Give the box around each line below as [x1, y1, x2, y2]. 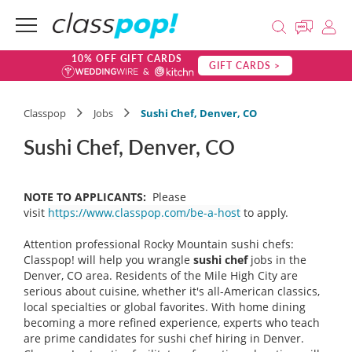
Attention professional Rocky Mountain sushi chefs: [24, 236, 294, 251]
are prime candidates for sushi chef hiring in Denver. [24, 331, 304, 346]
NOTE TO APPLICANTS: [24, 189, 146, 204]
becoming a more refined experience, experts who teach [24, 315, 320, 330]
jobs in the [247, 252, 306, 267]
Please [149, 189, 186, 204]
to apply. [240, 205, 291, 220]
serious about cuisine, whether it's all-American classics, [24, 284, 320, 299]
